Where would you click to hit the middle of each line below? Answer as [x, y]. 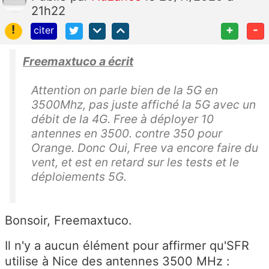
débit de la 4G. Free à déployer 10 [122, 119]
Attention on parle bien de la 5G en [125, 90]
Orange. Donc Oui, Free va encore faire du [145, 148]
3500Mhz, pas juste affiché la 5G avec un [144, 105]
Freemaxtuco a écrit [78, 62]
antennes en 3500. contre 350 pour [127, 134]
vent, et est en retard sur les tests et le [135, 162]
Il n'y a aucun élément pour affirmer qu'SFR [127, 246]
